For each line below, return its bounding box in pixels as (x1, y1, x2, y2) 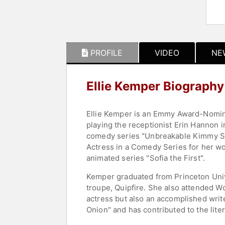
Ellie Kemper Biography (86, 79, 224, 94)
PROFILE (90, 48, 123, 58)
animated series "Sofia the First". (86, 153, 205, 163)
